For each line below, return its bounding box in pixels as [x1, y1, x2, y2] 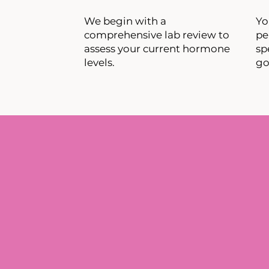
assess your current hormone [83, 43, 230, 55]
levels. [83, 56, 115, 69]
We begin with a [83, 15, 166, 28]
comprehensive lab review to [83, 29, 229, 41]
